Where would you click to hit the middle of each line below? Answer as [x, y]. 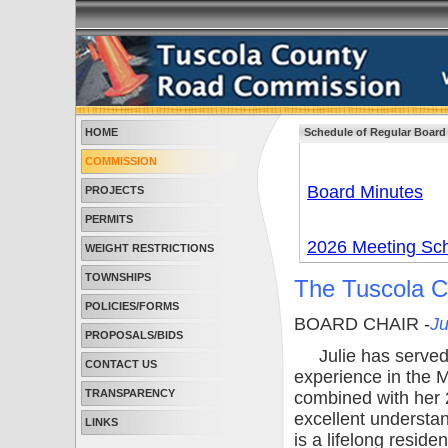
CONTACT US [121, 364]
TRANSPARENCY [130, 393]
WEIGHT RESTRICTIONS [149, 248]
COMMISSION [121, 161]
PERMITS [109, 219]
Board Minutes [365, 192]
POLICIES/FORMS [132, 306]
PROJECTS [114, 190]
